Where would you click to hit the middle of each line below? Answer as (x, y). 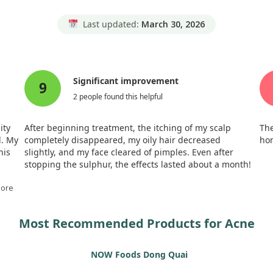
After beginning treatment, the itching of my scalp (128, 127)
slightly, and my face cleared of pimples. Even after (129, 152)
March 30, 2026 (173, 24)
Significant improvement (126, 81)
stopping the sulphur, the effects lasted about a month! (138, 164)
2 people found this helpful (118, 96)
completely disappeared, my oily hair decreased (123, 140)
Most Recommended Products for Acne (136, 223)
